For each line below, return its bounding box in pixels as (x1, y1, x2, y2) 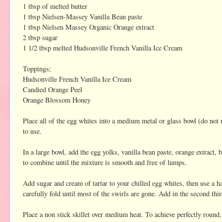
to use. (23, 126, 42, 136)
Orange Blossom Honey (23, 95, 91, 105)
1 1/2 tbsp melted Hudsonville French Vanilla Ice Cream (23, 43, 182, 53)
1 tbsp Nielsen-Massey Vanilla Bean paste (23, 11, 142, 21)
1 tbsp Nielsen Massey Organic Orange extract (23, 22, 154, 32)
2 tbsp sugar (23, 32, 57, 42)
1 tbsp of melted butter (23, 1, 87, 11)
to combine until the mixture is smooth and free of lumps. (23, 157, 187, 167)
